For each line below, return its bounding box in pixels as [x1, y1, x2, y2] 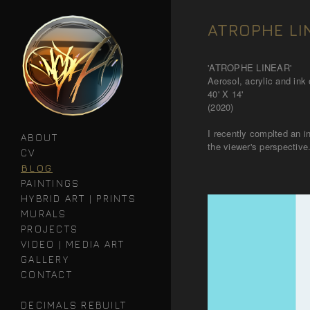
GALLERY [21, 253, 69, 265]
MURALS [21, 208, 67, 219]
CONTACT [21, 268, 73, 280]
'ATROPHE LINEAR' [208, 61, 291, 74]
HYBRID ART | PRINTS [21, 192, 136, 204]
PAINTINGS [21, 177, 80, 189]
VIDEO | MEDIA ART [21, 238, 125, 250]
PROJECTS [21, 223, 78, 235]
